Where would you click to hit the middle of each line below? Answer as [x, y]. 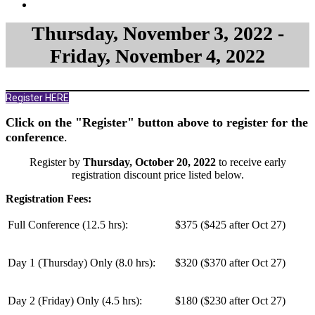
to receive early [251, 162]
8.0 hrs [134, 263]
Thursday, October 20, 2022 [149, 162]
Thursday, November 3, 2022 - [157, 33]
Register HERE [37, 98]
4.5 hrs [121, 301]
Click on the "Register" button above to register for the [157, 122]
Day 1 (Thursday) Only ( [63, 263]
